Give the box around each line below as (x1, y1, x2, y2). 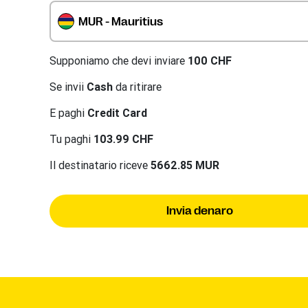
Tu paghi (49, 131, 93, 146)
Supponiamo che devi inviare (49, 53, 188, 67)
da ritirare (113, 79, 162, 93)
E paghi (49, 105, 87, 120)
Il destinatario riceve (49, 157, 151, 172)
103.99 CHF (93, 131, 153, 146)
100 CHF (188, 53, 232, 67)
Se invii (49, 79, 87, 93)
